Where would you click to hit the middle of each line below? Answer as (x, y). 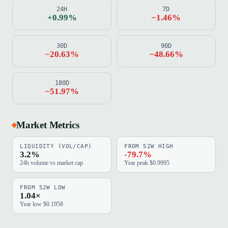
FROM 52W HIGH (149, 147)
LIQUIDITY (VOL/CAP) (56, 147)
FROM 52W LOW (43, 187)
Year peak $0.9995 (147, 163)
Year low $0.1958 (42, 204)
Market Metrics (48, 125)
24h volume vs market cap (52, 163)
